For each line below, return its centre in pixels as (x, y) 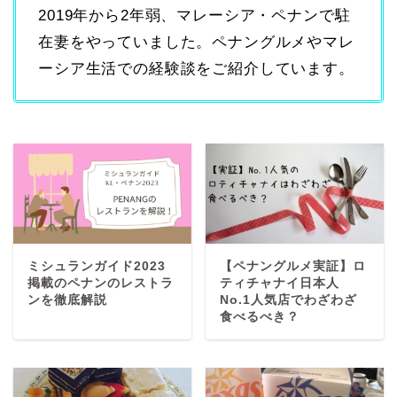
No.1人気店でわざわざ (289, 300)
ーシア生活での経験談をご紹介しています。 (196, 68)
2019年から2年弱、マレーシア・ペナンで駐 (195, 15)
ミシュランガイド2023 (97, 266)
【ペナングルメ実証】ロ (293, 266)
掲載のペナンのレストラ (101, 283)
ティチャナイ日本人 (280, 283)
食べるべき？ (260, 316)
